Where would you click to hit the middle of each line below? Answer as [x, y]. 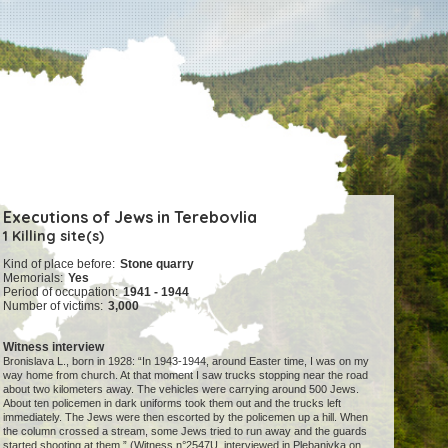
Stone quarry [157, 264]
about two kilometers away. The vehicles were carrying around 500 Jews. [181, 389]
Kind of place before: [59, 264]
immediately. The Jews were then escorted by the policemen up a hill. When [186, 417]
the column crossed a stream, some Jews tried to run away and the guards [185, 431]
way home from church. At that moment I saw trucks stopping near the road [186, 375]
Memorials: [33, 278]
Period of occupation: [61, 292]
